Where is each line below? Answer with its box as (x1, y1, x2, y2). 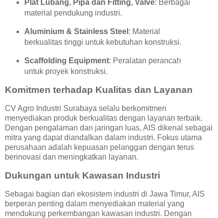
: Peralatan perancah (109, 56, 181, 65)
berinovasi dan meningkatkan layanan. (5, 153, 138, 162)
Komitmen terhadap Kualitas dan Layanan (5, 85, 193, 95)
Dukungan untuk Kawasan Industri (5, 170, 160, 181)
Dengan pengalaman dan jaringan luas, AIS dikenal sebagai (5, 124, 213, 132)
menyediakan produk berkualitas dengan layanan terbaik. (5, 114, 202, 123)
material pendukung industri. (24, 9, 122, 17)
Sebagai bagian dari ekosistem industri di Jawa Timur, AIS (5, 189, 205, 198)
